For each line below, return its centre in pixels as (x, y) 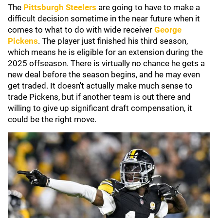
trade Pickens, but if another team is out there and (99, 97)
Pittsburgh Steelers (60, 7)
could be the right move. (53, 119)
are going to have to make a (149, 7)
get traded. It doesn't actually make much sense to (100, 86)
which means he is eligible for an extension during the (105, 52)
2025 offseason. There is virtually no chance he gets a (106, 63)
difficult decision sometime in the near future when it (104, 18)
